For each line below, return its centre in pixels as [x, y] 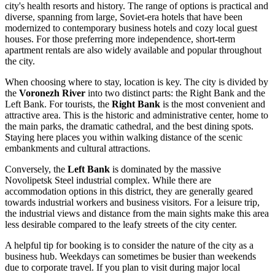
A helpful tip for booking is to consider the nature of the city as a [129, 245]
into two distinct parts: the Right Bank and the [175, 93]
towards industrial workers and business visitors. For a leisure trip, [132, 202]
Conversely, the [36, 169]
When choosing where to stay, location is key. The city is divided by [137, 82]
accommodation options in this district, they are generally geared [129, 191]
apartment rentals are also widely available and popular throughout [133, 50]
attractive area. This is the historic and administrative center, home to [137, 115]
